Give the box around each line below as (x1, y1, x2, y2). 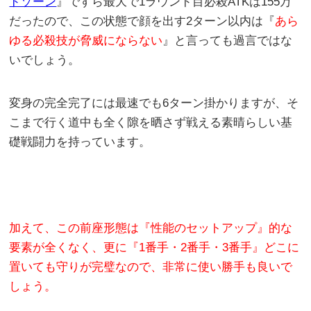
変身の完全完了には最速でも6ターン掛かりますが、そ (9, 96, 299, 110)
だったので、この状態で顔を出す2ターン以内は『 (9, 15, 276, 28)
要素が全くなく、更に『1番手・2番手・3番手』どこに (9, 241, 300, 255)
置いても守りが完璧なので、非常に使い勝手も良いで (9, 260, 293, 274)
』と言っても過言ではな (162, 34, 293, 48)
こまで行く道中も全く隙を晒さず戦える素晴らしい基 (9, 116, 293, 130)
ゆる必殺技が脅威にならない (9, 34, 163, 48)
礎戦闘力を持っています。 (9, 135, 151, 149)
